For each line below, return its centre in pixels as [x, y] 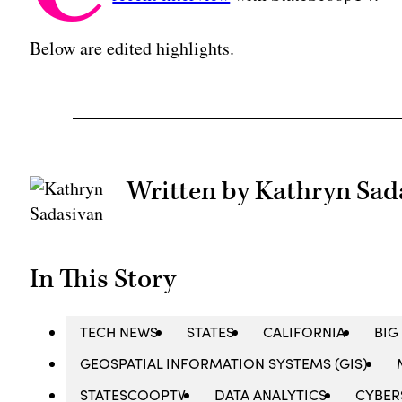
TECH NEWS [119, 331]
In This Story [103, 279]
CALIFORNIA [305, 331]
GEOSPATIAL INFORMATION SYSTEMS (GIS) [224, 363]
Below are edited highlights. [132, 48]
